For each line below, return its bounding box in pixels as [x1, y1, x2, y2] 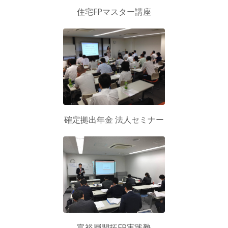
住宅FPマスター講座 [77, 6, 151, 17]
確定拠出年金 [64, 113, 115, 125]
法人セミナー [115, 113, 164, 125]
